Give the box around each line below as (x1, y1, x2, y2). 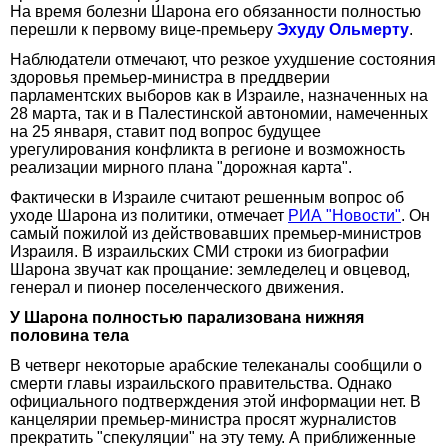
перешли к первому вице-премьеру (10, 20, 277, 38)
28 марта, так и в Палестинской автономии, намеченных (10, 104, 428, 122)
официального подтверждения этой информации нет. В (10, 392, 421, 410)
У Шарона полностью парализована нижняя (10, 308, 364, 326)
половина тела (10, 326, 129, 344)
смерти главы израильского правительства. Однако (10, 374, 392, 392)
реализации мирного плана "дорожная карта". (10, 158, 352, 176)
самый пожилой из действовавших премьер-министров (10, 224, 422, 242)
